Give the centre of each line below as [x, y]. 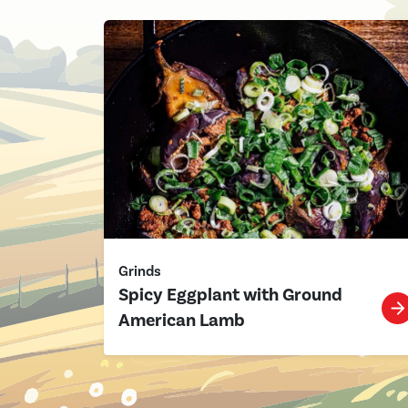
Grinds [140, 271]
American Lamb [182, 321]
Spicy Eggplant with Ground [230, 295]
